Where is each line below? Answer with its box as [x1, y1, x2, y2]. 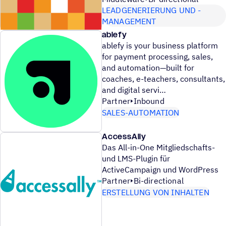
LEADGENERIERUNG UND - [102, 5, 201, 16]
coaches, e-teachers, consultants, [102, 74, 225, 84]
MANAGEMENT [102, 16, 156, 27]
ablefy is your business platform [102, 40, 218, 51]
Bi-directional [133, 176, 184, 186]
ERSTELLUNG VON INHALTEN [102, 187, 209, 198]
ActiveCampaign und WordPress [102, 164, 218, 175]
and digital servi [102, 85, 166, 95]
